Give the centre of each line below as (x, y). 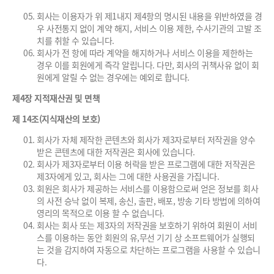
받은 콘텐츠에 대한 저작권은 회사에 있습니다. (116, 152)
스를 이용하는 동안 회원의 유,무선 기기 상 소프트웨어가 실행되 (146, 237)
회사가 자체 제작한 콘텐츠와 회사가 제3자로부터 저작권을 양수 (146, 139)
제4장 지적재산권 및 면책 (56, 98)
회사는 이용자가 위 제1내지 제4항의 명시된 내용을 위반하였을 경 (149, 16)
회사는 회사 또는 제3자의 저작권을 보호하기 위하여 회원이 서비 (147, 225)
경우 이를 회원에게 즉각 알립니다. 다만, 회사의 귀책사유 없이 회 (148, 65)
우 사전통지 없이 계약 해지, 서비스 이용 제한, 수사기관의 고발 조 (149, 28)
